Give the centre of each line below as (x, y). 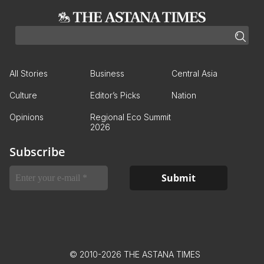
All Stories (29, 74)
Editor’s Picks (115, 95)
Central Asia (194, 74)
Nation (184, 95)
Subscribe (37, 152)
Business (108, 74)
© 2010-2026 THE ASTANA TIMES (135, 255)
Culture (23, 95)
